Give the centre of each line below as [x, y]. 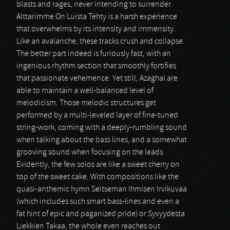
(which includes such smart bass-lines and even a [98, 202]
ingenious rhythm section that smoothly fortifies [96, 66]
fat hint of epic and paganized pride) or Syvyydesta [101, 214]
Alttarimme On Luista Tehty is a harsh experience [97, 17]
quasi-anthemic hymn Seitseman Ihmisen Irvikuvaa [102, 189]
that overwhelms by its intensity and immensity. [96, 29]
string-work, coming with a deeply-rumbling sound [102, 128]
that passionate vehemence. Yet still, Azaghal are [97, 79]
